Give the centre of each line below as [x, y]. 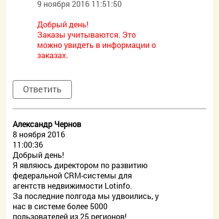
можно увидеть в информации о [97, 45]
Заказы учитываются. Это [87, 34]
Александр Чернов [47, 124]
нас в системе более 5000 [60, 206]
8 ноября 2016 [39, 134]
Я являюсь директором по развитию [80, 165]
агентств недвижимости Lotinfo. [73, 186]
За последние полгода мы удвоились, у [86, 196]
